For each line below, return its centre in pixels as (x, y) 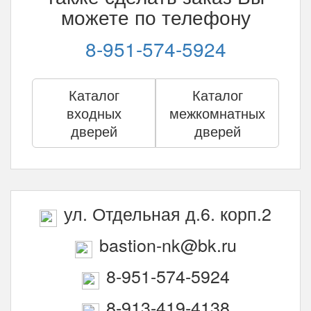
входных (94, 113)
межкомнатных (217, 113)
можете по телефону (155, 17)
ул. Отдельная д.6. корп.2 (168, 213)
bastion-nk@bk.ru (168, 244)
